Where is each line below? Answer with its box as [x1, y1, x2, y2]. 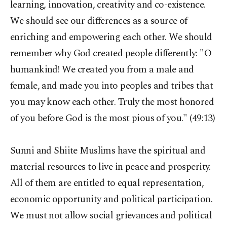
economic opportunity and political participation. [10, 192, 213, 207]
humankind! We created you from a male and [10, 62, 194, 77]
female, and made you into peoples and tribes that [10, 79, 213, 93]
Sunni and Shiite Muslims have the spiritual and [10, 143, 206, 158]
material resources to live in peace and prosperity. [10, 160, 211, 174]
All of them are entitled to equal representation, [10, 176, 204, 191]
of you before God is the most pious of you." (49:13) [10, 111, 215, 126]
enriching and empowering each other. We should [10, 30, 212, 45]
